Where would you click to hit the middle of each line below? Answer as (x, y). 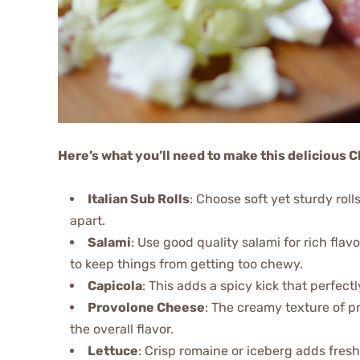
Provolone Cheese (146, 307)
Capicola (115, 285)
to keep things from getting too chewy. (186, 264)
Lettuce (113, 350)
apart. (88, 220)
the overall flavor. (122, 329)
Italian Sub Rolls (139, 198)
